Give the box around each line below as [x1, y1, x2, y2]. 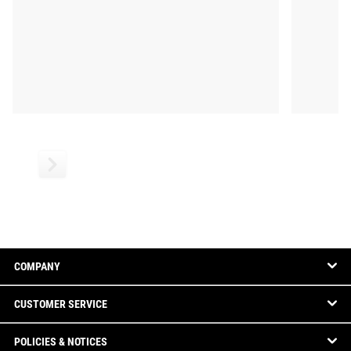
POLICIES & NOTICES [14, 335, 107, 348]
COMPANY [14, 260, 60, 273]
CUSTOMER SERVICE [14, 298, 107, 310]
